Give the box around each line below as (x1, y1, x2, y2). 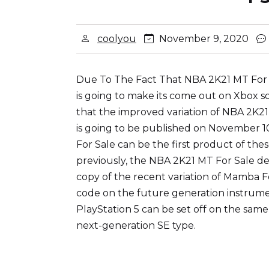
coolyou (97, 33, 136, 44)
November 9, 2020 (157, 33, 251, 44)
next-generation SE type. (76, 220, 196, 231)
